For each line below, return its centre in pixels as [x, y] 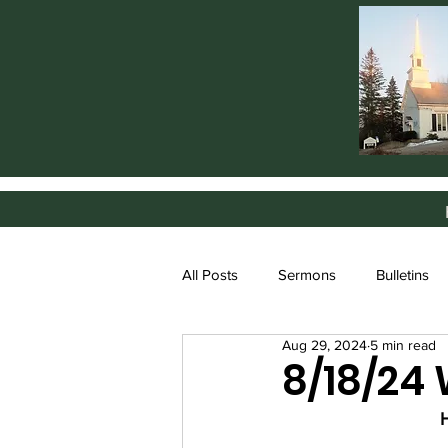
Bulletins [402, 274]
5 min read [403, 345]
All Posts [210, 274]
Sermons [307, 274]
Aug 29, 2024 [324, 345]
